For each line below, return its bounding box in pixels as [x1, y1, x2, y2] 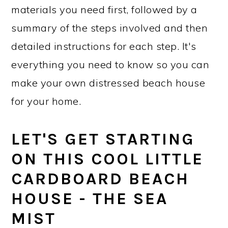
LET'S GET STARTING [11, 129, 195, 149]
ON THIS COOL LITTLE [11, 149, 204, 168]
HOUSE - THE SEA [11, 188, 168, 208]
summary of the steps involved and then [11, 21, 208, 34]
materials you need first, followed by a [11, 3, 197, 16]
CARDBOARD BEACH [11, 168, 190, 188]
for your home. [11, 94, 81, 107]
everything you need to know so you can [11, 58, 210, 71]
